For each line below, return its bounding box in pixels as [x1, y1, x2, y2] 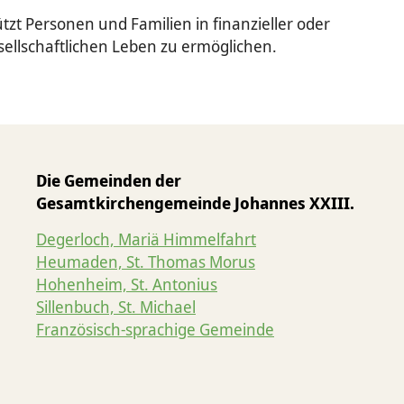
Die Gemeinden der [36, 170, 181, 192]
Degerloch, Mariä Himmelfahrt [36, 227, 256, 250]
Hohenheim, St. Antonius [36, 272, 217, 295]
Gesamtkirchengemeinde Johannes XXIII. [36, 192, 354, 215]
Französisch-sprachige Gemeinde [36, 317, 274, 340]
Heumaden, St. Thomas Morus [36, 250, 255, 272]
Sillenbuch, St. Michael [36, 295, 196, 317]
